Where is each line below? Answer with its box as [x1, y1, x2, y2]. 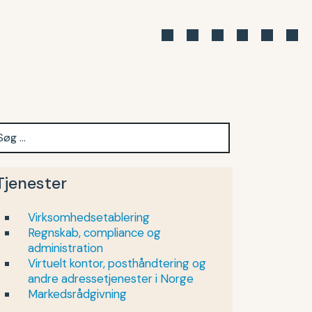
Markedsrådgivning [28, 286, 127, 302]
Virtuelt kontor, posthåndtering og [28, 256, 206, 271]
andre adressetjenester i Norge [28, 271, 194, 286]
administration [28, 240, 103, 256]
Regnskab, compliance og [28, 225, 161, 240]
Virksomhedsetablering [28, 210, 150, 225]
